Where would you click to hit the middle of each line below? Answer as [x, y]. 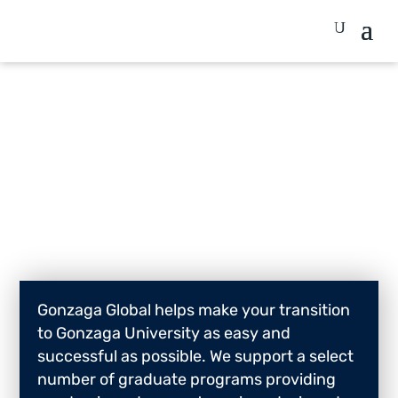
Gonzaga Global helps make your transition [194, 310]
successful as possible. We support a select [196, 356]
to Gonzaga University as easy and [164, 333]
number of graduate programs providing [187, 379]
